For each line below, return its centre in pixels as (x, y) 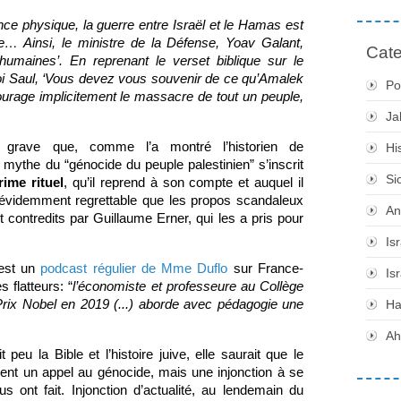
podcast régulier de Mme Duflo (134, 268)
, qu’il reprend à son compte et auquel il (183, 182)
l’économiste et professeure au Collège (188, 286)
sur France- (266, 268)
